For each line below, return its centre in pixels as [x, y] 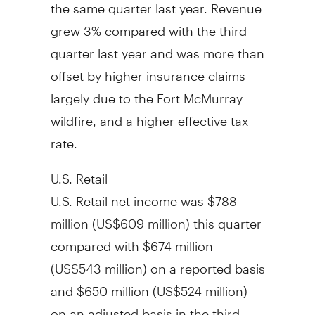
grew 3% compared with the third [148, 25]
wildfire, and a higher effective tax [149, 115]
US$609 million [141, 217]
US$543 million [98, 262]
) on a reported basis [204, 262]
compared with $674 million [131, 240]
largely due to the [103, 92]
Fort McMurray [199, 92]
